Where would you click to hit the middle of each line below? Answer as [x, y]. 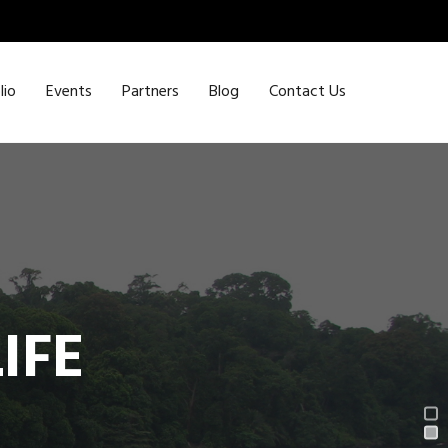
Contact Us [307, 92]
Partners [150, 92]
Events [69, 92]
